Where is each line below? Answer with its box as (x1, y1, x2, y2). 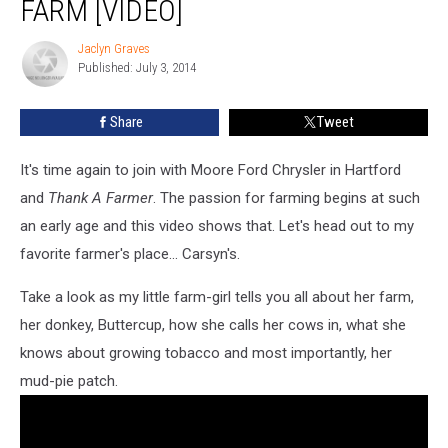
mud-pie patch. (20, 371, 118, 390)
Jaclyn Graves (78, 40, 150, 56)
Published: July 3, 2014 (78, 59, 196, 75)
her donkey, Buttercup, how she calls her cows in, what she (20, 315, 406, 334)
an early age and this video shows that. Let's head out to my (20, 216, 414, 235)
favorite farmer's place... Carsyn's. (20, 244, 240, 263)
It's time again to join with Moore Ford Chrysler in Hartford (20, 160, 401, 179)
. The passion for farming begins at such (153, 188, 420, 207)
